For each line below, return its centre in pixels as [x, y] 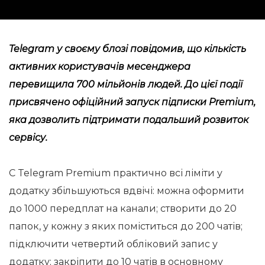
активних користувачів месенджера [100, 67]
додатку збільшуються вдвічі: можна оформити [127, 191]
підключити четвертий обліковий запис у [113, 244]
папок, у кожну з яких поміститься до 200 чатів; [126, 226]
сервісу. [28, 138]
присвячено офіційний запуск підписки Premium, [132, 102]
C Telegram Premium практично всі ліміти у [116, 173]
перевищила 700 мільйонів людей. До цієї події [126, 84]
